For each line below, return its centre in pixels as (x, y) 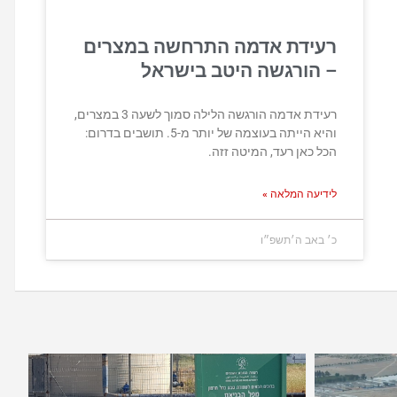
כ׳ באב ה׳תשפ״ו (299, 239)
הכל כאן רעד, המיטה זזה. (272, 151)
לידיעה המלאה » (300, 194)
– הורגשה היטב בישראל (239, 70)
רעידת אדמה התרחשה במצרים (210, 47)
